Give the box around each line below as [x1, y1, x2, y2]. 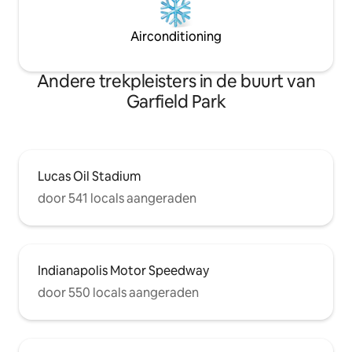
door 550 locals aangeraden [38, 284, 199, 302]
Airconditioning [130, 28, 222, 46]
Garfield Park [126, 90, 226, 114]
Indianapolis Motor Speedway [38, 262, 209, 280]
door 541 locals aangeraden [38, 190, 196, 207]
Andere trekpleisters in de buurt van [36, 70, 316, 93]
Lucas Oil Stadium [38, 168, 141, 185]
